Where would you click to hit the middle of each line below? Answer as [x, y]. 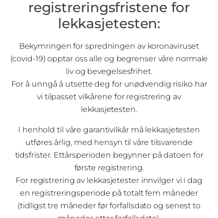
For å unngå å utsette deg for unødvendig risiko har [109, 83]
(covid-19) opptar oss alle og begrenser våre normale [109, 58]
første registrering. [109, 168]
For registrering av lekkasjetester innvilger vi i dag [109, 180]
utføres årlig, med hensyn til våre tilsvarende [109, 142]
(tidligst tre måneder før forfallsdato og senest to [109, 206]
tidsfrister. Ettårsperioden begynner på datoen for [109, 155]
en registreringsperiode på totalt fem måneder [109, 193]
